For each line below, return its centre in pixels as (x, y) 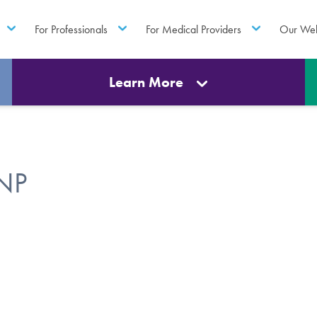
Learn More (146, 82)
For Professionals (71, 29)
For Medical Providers (194, 29)
